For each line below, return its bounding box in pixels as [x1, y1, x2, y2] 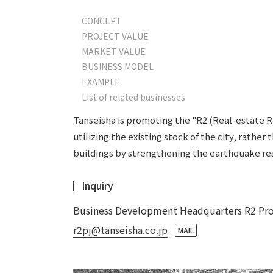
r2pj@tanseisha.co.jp [73, 222, 168, 237]
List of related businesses [82, 91, 185, 103]
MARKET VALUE [82, 45, 146, 57]
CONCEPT [82, 15, 122, 27]
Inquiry [82, 178, 113, 193]
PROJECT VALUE [82, 30, 149, 42]
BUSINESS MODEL [82, 60, 154, 73]
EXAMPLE [82, 76, 120, 88]
